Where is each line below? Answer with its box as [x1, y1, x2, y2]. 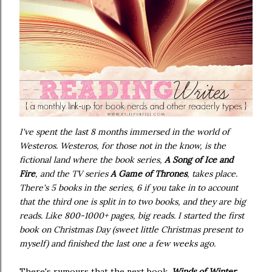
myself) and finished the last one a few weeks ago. [19, 238, 216, 249]
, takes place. [187, 168, 237, 179]
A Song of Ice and [165, 154, 233, 165]
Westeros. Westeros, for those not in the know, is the [19, 140, 226, 151]
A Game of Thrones [110, 168, 187, 179]
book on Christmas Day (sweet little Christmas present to [19, 224, 243, 235]
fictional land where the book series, [19, 154, 165, 165]
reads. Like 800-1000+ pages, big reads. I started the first [19, 210, 244, 221]
